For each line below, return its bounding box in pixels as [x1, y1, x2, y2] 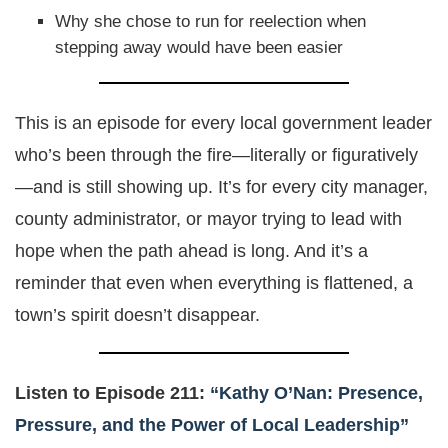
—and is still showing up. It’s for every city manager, [15, 176, 428, 197]
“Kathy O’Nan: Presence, [210, 382, 423, 403]
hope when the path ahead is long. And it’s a [15, 240, 368, 261]
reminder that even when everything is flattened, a [15, 272, 413, 293]
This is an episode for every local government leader [15, 112, 432, 133]
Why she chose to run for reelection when [55, 12, 366, 32]
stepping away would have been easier [55, 38, 343, 58]
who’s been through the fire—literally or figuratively [15, 144, 418, 165]
